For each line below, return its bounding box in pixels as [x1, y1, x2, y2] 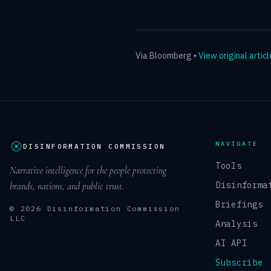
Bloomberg [149, 50, 192, 61]
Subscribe [215, 257, 263, 268]
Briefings [215, 199, 263, 210]
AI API [215, 238, 247, 249]
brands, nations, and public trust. [10, 180, 124, 192]
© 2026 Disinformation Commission [10, 204, 180, 213]
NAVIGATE [215, 140, 258, 148]
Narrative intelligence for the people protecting [10, 165, 166, 177]
